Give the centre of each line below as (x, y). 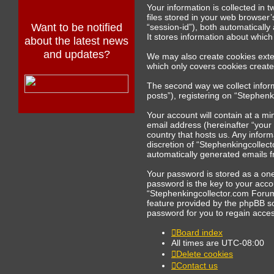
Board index (199, 232)
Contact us (197, 265)
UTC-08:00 (243, 243)
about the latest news (76, 41)
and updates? (76, 54)
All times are (196, 243)
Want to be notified (76, 28)
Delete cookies (205, 254)
